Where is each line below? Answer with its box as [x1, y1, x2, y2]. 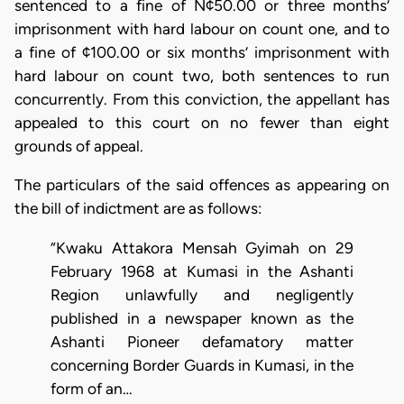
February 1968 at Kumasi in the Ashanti [50, 262, 353, 280]
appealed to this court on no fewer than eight [14, 114, 390, 132]
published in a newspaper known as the [50, 308, 353, 327]
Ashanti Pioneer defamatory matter [50, 332, 353, 351]
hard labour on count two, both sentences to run [14, 67, 390, 85]
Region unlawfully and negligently [50, 285, 353, 304]
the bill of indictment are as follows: [14, 199, 262, 218]
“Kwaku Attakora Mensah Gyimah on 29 [50, 238, 353, 257]
